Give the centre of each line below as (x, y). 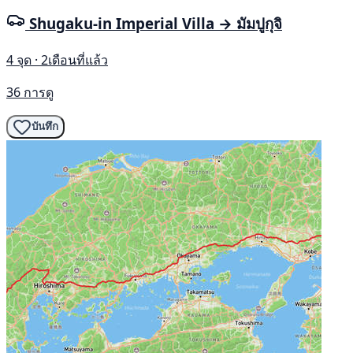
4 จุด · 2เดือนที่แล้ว (57, 59)
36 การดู (30, 92)
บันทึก (45, 127)
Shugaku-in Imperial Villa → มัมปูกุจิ (156, 23)
